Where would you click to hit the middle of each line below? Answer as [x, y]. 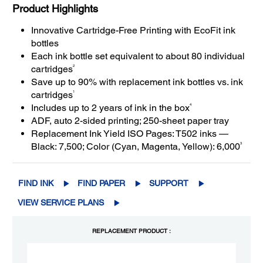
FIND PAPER [101, 183]
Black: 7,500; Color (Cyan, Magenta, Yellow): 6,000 [136, 147]
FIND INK [36, 183]
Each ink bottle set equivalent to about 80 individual [138, 56]
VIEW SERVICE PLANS [61, 203]
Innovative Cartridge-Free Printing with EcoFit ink [133, 31]
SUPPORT [169, 183]
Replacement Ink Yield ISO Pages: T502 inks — [130, 134]
